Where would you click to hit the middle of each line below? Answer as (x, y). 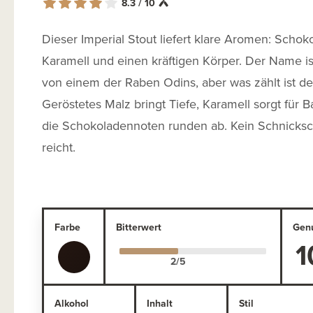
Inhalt (159, 303)
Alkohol (72, 303)
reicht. (59, 147)
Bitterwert (139, 227)
